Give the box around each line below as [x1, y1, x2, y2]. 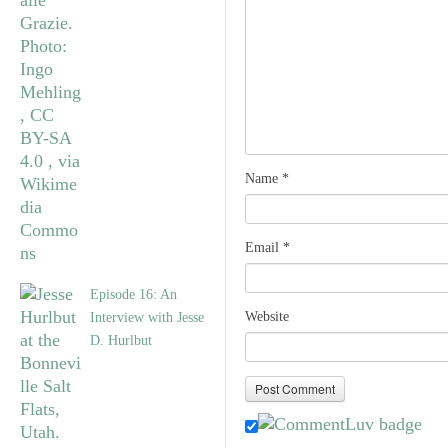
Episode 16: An [90, 286, 177, 303]
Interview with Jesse [90, 309, 204, 326]
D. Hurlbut [90, 332, 152, 349]
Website [245, 309, 289, 324]
